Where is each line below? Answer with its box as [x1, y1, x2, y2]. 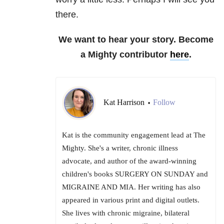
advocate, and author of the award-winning [62, 156, 196, 165]
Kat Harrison [103, 98, 146, 107]
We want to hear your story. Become [58, 34, 213, 44]
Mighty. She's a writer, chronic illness [62, 143, 178, 152]
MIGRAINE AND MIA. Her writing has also [62, 182, 200, 191]
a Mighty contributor [80, 49, 170, 59]
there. [55, 9, 78, 19]
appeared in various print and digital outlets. [62, 195, 199, 204]
